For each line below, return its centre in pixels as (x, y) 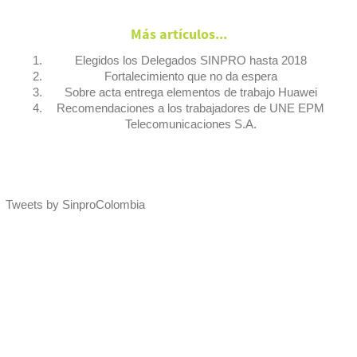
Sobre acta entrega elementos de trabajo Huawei (190, 92)
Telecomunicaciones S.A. (190, 124)
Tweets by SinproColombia (75, 204)
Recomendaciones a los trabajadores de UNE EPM (190, 108)
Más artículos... (178, 34)
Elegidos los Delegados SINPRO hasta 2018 (190, 60)
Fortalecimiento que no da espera (190, 76)
